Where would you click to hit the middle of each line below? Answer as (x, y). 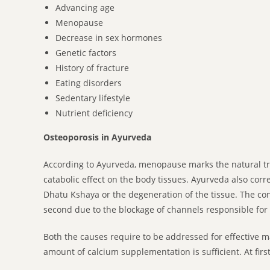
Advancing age (85, 7)
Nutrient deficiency (94, 113)
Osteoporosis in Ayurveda (97, 137)
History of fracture (92, 67)
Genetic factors (86, 52)
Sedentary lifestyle (93, 98)
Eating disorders (89, 83)
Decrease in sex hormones (109, 37)
